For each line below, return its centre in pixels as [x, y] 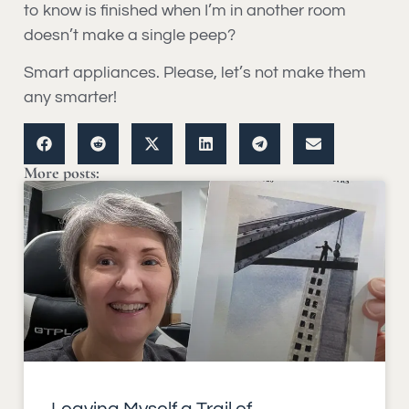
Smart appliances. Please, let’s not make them [195, 73]
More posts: [62, 172]
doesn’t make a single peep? [130, 36]
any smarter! [70, 98]
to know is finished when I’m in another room [185, 11]
